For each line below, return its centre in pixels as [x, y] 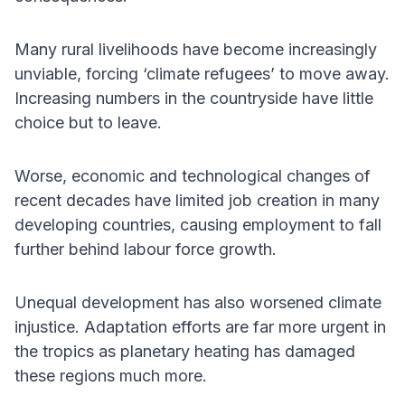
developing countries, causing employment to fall [198, 225]
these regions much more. [111, 376]
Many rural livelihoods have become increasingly [196, 50]
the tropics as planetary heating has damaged [185, 352]
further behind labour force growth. [146, 250]
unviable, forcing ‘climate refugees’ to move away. [202, 74]
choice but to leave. [88, 123]
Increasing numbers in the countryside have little [194, 99]
